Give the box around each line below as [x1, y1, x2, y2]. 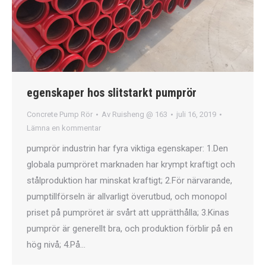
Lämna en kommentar [27, 123, 101, 133]
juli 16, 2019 [176, 110, 216, 119]
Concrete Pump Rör [27, 110, 93, 119]
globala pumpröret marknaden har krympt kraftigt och [27, 159, 235, 170]
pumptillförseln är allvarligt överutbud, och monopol [27, 191, 227, 202]
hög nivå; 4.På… [27, 239, 85, 251]
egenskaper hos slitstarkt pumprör [27, 85, 197, 100]
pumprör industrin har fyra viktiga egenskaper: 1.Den [27, 143, 228, 154]
